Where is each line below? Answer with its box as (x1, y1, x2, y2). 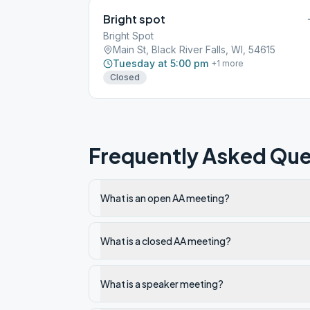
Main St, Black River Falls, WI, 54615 (113, 44, 275, 55)
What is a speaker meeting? (100, 277, 224, 290)
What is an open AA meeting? (100, 192, 230, 204)
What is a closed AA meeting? (100, 235, 231, 247)
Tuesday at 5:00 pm (113, 57, 208, 69)
